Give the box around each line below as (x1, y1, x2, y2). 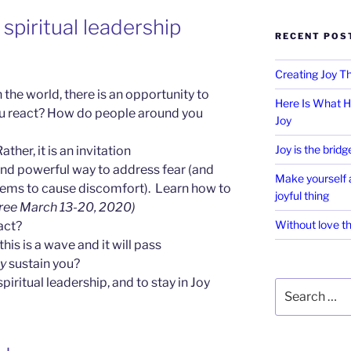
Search (273, 278, 312, 292)
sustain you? (6, 255, 80, 271)
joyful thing (274, 188, 329, 202)
